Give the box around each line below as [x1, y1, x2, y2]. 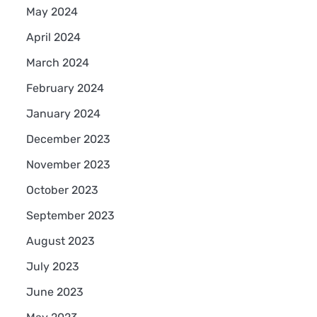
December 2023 [25, 132, 110, 146]
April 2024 [25, 30, 81, 44]
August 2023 [25, 234, 95, 248]
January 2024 [25, 106, 100, 120]
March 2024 [25, 55, 89, 69]
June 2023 [25, 284, 83, 299]
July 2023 [25, 259, 79, 273]
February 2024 [25, 81, 104, 95]
